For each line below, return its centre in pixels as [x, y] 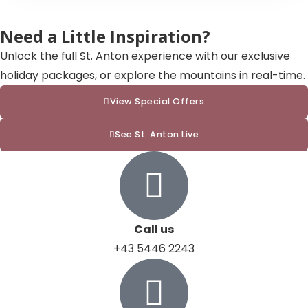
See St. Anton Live [157, 134]
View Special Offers [157, 101]
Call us [154, 229]
